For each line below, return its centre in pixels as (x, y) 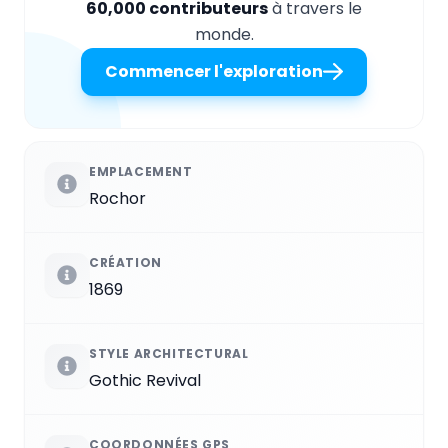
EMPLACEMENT (141, 172)
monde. (224, 35)
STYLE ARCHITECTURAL (169, 354)
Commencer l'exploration (214, 72)
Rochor (117, 199)
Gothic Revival (145, 381)
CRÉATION (125, 263)
